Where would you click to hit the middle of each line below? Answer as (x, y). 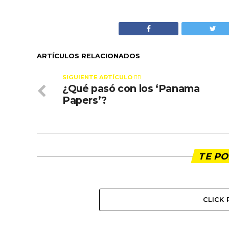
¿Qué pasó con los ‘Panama (131, 88)
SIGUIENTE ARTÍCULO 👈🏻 (102, 77)
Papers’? (85, 100)
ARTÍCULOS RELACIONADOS (88, 56)
